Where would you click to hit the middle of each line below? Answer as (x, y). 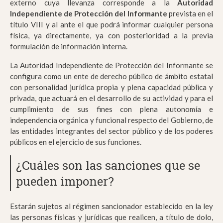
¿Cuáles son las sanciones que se (108, 166)
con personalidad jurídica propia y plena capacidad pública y (111, 87)
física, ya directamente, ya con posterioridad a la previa (111, 36)
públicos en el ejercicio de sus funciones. (76, 142)
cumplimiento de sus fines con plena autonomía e (111, 109)
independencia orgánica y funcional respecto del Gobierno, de (111, 120)
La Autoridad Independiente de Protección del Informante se (111, 65)
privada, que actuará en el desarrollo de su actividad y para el (111, 98)
